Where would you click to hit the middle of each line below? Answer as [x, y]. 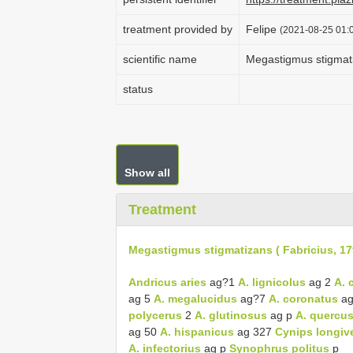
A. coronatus [303, 298]
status [138, 89]
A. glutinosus [231, 315]
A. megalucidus [195, 298]
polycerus [155, 315]
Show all [147, 173]
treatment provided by [178, 29]
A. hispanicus [197, 331]
